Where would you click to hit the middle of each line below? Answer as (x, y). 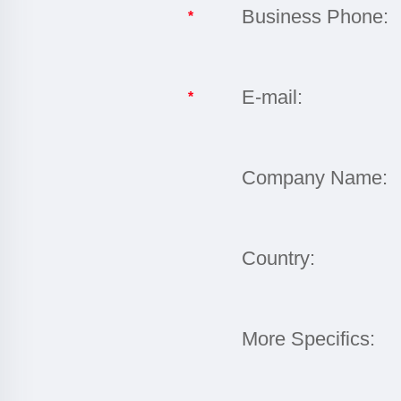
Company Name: (315, 178)
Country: (278, 258)
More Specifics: (308, 339)
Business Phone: (315, 17)
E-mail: (272, 97)
